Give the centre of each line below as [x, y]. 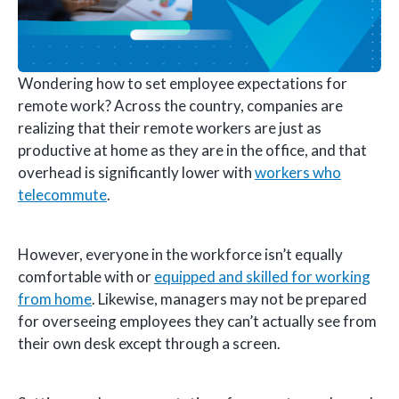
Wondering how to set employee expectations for [183, 84]
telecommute [62, 195]
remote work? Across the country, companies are [180, 106]
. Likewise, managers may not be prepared [229, 299]
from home [55, 299]
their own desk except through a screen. [149, 344]
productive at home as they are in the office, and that [192, 151]
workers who [298, 173]
